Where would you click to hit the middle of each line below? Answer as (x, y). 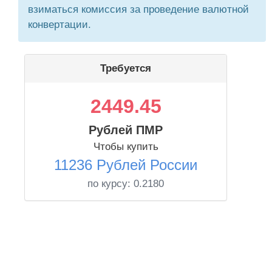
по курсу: (110, 184)
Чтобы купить (126, 147)
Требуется (126, 68)
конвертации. (59, 25)
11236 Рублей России (126, 165)
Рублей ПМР (126, 130)
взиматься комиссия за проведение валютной (138, 9)
